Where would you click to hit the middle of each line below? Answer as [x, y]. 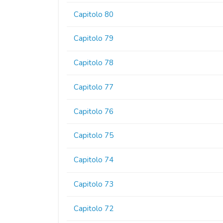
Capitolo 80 [94, 14]
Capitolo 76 [94, 111]
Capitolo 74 [94, 160]
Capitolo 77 [94, 87]
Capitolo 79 [94, 39]
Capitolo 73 [94, 184]
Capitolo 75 [94, 136]
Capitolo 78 [94, 63]
